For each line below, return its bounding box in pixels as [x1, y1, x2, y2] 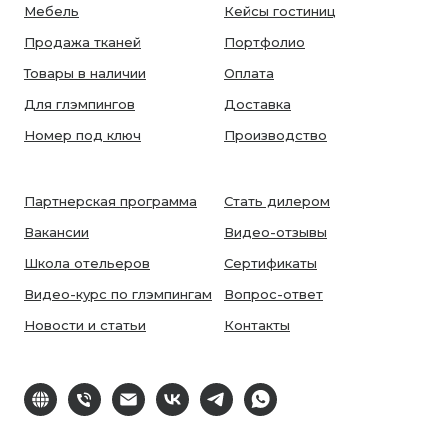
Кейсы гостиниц [224, 2, 336, 19]
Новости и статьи [24, 316, 146, 333]
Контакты [224, 316, 290, 333]
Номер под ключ [24, 126, 141, 143]
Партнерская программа [24, 192, 197, 209]
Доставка [224, 95, 291, 112]
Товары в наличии [24, 64, 146, 81]
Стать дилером [224, 192, 330, 209]
